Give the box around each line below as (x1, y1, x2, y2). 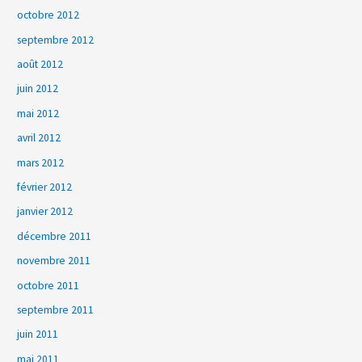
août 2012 (17, 57, 64, 71)
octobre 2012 (17, 8, 80, 23)
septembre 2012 (17, 32, 95, 47)
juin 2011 (17, 327, 59, 342)
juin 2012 (17, 82, 59, 96)
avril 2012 (17, 131, 61, 145)
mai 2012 (17, 106, 60, 120)
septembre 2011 (17, 303, 95, 318)
